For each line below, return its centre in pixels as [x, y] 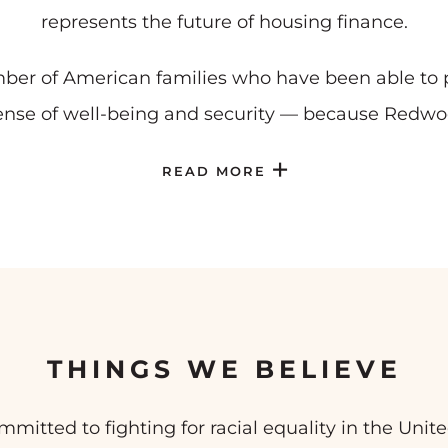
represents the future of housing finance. [224, 22]
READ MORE [214, 171]
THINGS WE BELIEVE [224, 369]
